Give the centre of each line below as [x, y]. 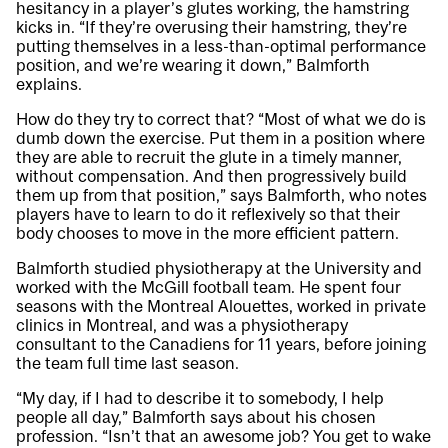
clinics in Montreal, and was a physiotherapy [182, 325]
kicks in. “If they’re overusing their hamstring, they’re [211, 27]
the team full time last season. [127, 363]
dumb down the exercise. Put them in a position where [220, 138]
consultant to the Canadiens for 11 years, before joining [221, 344]
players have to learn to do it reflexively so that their [208, 214]
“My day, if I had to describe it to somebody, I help [200, 398]
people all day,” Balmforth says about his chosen [196, 417]
